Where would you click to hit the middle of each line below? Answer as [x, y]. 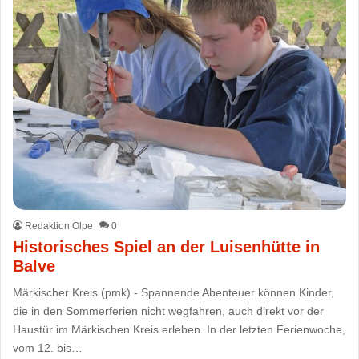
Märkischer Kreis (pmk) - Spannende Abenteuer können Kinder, [174, 292]
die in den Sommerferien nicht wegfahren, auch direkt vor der [169, 311]
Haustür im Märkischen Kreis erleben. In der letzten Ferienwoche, [179, 329]
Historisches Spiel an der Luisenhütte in [167, 246]
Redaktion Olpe [59, 226]
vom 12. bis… [48, 347]
